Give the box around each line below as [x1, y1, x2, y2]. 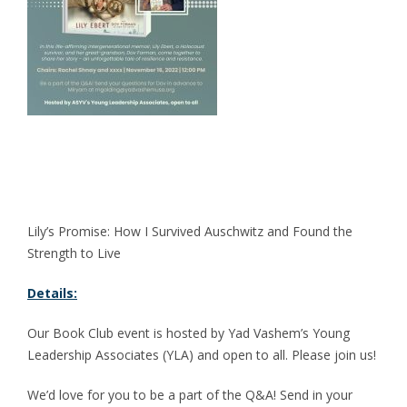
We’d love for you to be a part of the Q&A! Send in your [27, 386, 352, 403]
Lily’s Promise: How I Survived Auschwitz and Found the [27, 223, 352, 240]
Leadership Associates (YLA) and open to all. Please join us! [27, 346, 376, 363]
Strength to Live [27, 244, 121, 262]
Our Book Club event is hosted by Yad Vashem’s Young [27, 324, 350, 342]
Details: [27, 284, 77, 302]
